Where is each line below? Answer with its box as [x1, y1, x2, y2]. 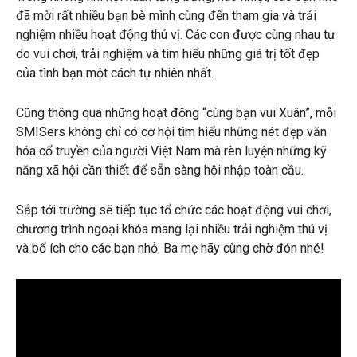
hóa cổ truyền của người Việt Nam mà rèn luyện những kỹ [16, 143, 327, 159]
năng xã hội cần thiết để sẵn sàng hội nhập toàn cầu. [16, 163, 304, 178]
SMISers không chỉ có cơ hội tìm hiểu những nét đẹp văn [16, 124, 327, 139]
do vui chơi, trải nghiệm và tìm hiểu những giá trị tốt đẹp [16, 46, 320, 61]
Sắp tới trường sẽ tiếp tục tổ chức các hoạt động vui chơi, [16, 202, 331, 218]
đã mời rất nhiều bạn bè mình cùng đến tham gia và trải [16, 8, 316, 23]
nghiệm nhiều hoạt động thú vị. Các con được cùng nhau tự [16, 27, 335, 42]
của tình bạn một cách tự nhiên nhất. [16, 65, 214, 80]
